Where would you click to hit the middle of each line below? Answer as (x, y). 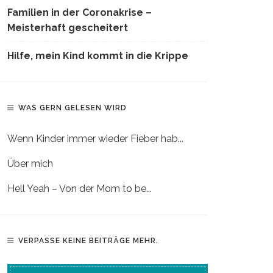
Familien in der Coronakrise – (80, 13)
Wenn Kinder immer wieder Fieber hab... (95, 139)
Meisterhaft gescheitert (68, 28)
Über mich (30, 164)
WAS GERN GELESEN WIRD (73, 108)
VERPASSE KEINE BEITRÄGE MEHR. (88, 241)
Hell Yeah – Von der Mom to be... (80, 189)
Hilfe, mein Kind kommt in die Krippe (98, 56)
